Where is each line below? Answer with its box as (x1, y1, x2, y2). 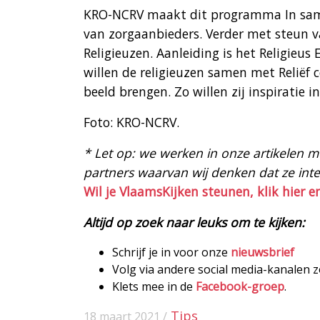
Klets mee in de (112, 279, 196, 295)
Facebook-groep (196, 279, 284, 295)
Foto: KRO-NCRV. (84, 114, 179, 131)
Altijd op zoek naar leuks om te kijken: (84, 214, 305, 231)
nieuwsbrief (231, 244, 294, 261)
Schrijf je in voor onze (112, 244, 231, 261)
